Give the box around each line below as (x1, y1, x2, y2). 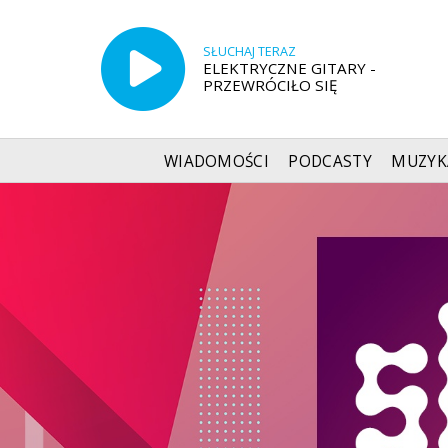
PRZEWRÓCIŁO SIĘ (202, 74, 337, 95)
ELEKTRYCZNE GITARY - (202, 57, 376, 78)
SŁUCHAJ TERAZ (202, 42, 296, 60)
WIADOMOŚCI (163, 150, 270, 172)
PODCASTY (288, 150, 372, 172)
